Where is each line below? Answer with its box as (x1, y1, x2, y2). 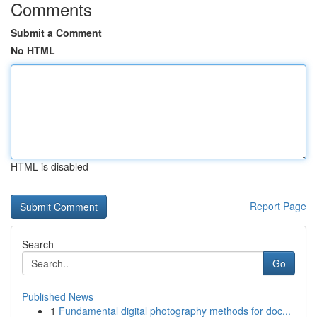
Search (22, 237, 54, 251)
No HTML (11, 43, 55, 57)
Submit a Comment (11, 25, 102, 40)
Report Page (250, 199, 306, 213)
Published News (22, 289, 93, 304)
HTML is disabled (11, 159, 88, 173)
